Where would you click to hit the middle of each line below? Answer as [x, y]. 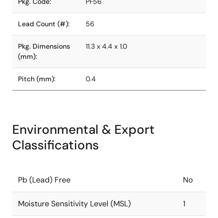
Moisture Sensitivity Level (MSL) [74, 204]
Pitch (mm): [37, 79]
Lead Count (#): [44, 24]
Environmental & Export [83, 129]
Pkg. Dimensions [44, 46]
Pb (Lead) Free [44, 180]
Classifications [55, 145]
